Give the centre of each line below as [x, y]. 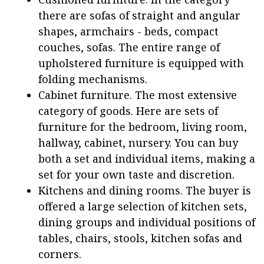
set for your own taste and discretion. [136, 174]
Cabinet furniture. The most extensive [138, 95]
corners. [60, 254]
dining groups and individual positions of [147, 222]
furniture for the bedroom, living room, [143, 126]
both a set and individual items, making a [147, 158]
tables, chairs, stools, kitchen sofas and [140, 238]
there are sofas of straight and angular [139, 15]
